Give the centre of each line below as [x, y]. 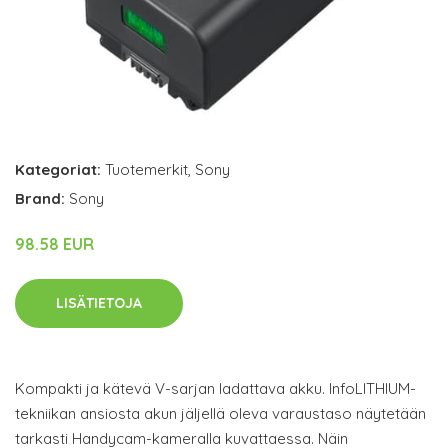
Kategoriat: [58, 169]
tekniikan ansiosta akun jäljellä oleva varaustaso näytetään [220, 413]
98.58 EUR [54, 243]
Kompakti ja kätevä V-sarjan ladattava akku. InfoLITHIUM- [215, 388]
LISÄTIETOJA [99, 302]
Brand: [42, 198]
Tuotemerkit [146, 169]
